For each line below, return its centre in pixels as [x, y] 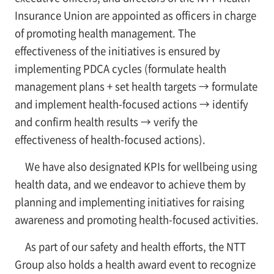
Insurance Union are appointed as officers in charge [135, 16]
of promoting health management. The [105, 33]
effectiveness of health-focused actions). [110, 140]
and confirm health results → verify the [106, 122]
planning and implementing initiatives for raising [129, 202]
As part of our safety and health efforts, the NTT [135, 247]
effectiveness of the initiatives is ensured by [117, 51]
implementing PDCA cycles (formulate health [120, 69]
